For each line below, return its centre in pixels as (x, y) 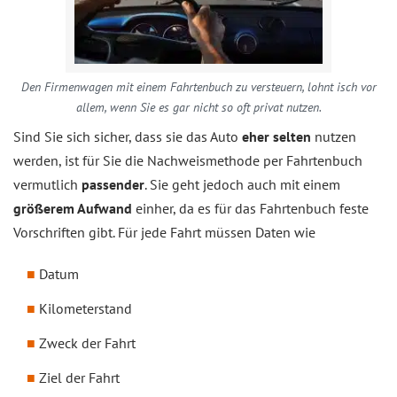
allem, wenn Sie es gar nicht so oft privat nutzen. (198, 108)
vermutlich (47, 185)
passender (113, 185)
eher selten (276, 137)
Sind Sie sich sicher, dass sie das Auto (128, 137)
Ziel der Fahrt (79, 378)
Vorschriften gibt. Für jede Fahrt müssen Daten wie (164, 233)
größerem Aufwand (73, 209)
